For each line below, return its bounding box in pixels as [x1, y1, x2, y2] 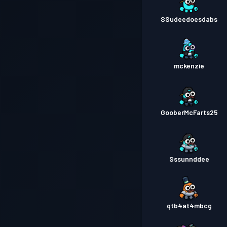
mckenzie [174, 61, 205, 70]
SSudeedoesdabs [161, 15, 218, 23]
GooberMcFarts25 [160, 108, 218, 117]
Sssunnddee [169, 155, 209, 163]
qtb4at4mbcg [166, 201, 212, 210]
